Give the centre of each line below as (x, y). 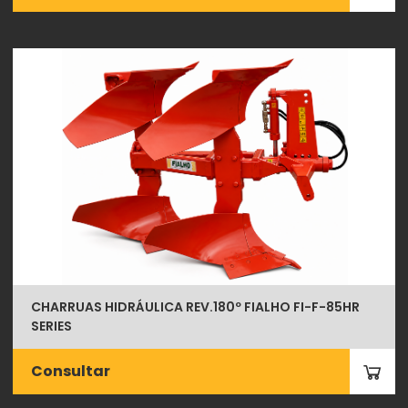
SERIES (52, 326)
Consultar (71, 371)
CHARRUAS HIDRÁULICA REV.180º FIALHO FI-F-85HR (196, 306)
